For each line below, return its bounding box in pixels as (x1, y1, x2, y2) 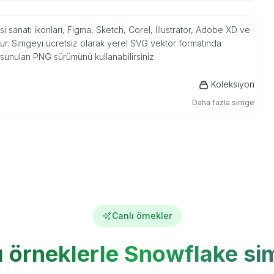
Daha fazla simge (192, 98, 255, 107)
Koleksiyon (211, 79, 255, 89)
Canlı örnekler (112, 210, 172, 221)
